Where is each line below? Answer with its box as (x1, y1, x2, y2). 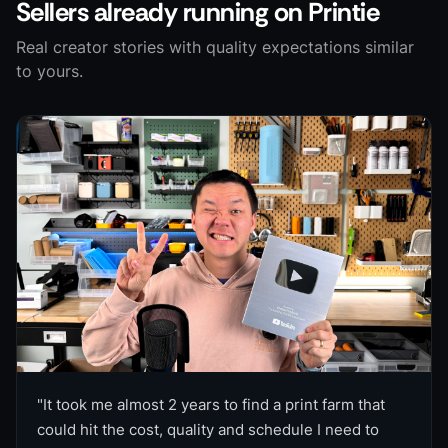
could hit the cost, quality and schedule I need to (37, 420, 379, 440)
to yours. (16, 61, 83, 81)
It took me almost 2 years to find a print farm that (43, 395, 385, 415)
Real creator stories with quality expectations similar (16, 37, 414, 57)
